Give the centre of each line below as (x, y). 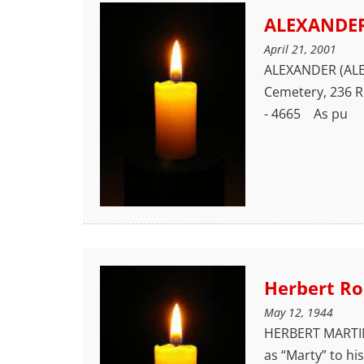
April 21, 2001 (300, 49)
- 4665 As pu (305, 113)
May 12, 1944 (298, 313)
